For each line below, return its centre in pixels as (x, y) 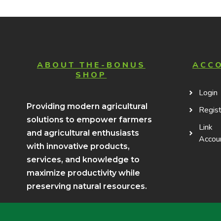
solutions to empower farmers (89, 120)
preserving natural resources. (87, 186)
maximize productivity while (83, 173)
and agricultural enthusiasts (83, 133)
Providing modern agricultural (87, 107)
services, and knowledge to (83, 160)
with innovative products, (78, 147)
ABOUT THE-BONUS (91, 65)
